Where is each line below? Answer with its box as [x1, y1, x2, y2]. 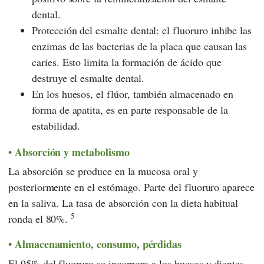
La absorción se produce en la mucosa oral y [8, 164, 198, 179]
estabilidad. [32, 118, 81, 133]
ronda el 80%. [8, 212, 71, 226]
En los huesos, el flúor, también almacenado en [32, 87, 233, 101]
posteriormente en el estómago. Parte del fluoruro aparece [8, 180, 255, 194]
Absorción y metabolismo [14, 144, 130, 160]
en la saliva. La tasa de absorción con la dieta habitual [8, 196, 238, 210]
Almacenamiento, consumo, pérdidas [14, 236, 182, 252]
